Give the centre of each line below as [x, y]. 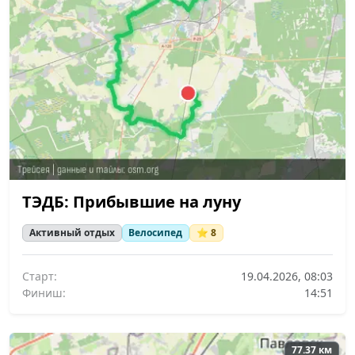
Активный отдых [72, 233]
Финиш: [44, 293]
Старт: [40, 277]
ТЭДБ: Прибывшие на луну [132, 201]
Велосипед [156, 233]
